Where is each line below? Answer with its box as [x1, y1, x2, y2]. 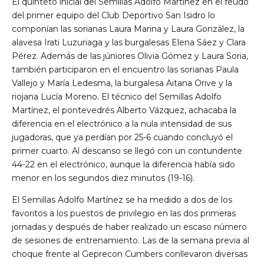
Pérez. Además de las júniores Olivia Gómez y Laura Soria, [12, 50, 248, 61]
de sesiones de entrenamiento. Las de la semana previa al [12, 235, 249, 246]
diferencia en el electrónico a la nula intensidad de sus [12, 118, 232, 129]
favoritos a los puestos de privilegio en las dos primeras [12, 207, 236, 219]
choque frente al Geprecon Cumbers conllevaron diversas [12, 248, 247, 259]
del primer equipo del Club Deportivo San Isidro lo [12, 9, 215, 21]
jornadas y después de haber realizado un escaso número [12, 221, 247, 232]
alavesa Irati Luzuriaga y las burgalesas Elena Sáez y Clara [12, 37, 246, 48]
